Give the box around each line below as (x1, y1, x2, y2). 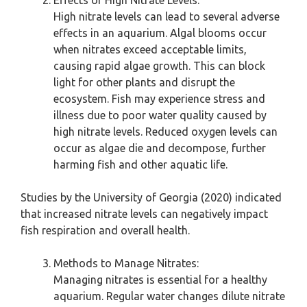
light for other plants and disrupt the (53, 76, 235, 89)
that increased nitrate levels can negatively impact (21, 208, 268, 221)
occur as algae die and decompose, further (53, 142, 266, 155)
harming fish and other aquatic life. (53, 158, 228, 171)
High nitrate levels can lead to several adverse (53, 10, 280, 23)
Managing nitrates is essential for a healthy (53, 273, 267, 286)
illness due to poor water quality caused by (53, 109, 267, 122)
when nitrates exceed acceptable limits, (53, 43, 247, 56)
